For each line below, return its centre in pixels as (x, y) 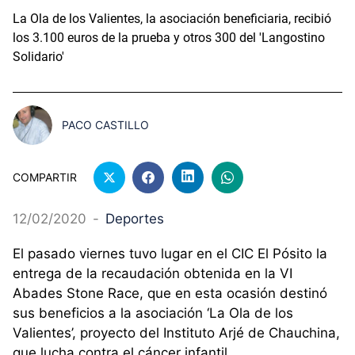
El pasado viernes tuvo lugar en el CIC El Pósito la (170, 254)
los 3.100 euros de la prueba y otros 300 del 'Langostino (169, 37)
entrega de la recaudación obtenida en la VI (153, 274)
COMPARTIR (45, 177)
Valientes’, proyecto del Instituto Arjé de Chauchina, (176, 333)
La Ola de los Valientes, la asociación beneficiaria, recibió (172, 18)
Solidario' (38, 56)
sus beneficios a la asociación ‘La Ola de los (153, 313)
